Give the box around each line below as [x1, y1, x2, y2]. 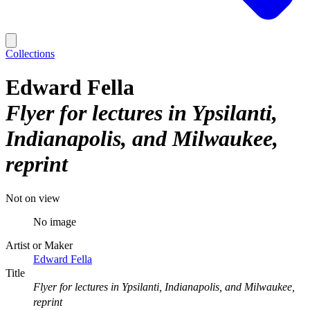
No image [33, 215, 76, 228]
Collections [6, 48, 55, 60]
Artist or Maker [6, 239, 73, 251]
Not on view [6, 192, 60, 204]
